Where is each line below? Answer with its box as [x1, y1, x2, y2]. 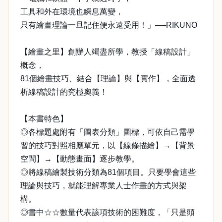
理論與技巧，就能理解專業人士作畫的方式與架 [20, 181, 187, 190]
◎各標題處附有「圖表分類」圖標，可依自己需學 [20, 128, 195, 136]
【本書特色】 [20, 114, 68, 123]
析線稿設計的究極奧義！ [20, 88, 108, 96]
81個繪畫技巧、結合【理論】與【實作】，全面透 [20, 74, 196, 83]
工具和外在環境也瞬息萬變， [20, 7, 123, 16]
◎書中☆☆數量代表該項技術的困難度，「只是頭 [20, 208, 195, 217]
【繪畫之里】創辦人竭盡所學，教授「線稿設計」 [20, 48, 195, 56]
